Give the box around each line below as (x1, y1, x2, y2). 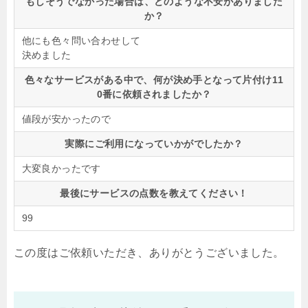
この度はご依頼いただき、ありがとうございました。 (14, 246, 285, 258)
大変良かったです (21, 162, 101, 174)
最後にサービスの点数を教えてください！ (60, 187, 248, 199)
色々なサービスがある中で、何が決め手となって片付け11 (24, 74, 284, 85)
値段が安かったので (21, 113, 111, 124)
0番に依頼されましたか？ (96, 88, 212, 100)
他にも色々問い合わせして (21, 34, 141, 46)
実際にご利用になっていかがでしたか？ (65, 137, 243, 149)
